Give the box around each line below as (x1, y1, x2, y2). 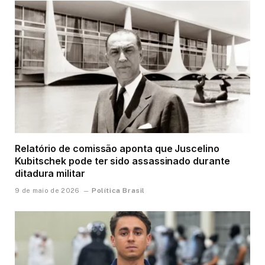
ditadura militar (15, 167, 85, 179)
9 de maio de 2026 (15, 186, 80, 194)
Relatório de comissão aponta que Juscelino (15, 142, 219, 154)
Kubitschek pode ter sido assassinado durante (15, 154, 230, 167)
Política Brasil (91, 186, 145, 195)
